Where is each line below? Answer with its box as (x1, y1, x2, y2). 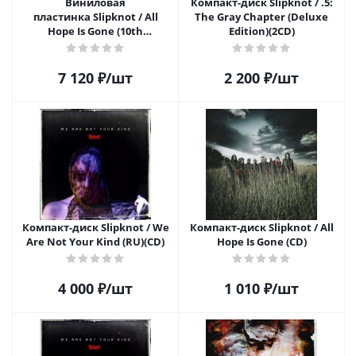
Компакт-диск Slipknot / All (189, 220, 334, 234)
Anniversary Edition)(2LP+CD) (21, 38, 170, 52)
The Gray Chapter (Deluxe (195, 10, 328, 24)
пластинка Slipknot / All (33, 10, 158, 24)
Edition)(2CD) (228, 24, 295, 38)
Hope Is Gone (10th (48, 24, 143, 38)
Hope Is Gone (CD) (216, 234, 307, 249)
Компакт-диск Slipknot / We (21, 220, 169, 234)
